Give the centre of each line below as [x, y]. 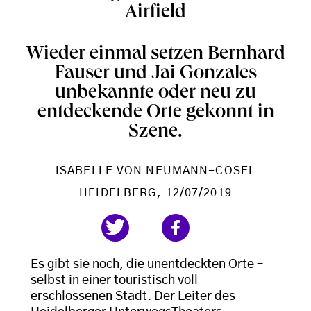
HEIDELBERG [118, 193]
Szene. [155, 133]
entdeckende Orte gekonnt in [155, 114]
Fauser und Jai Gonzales [155, 75]
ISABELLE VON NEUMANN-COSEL [155, 171]
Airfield [155, 14]
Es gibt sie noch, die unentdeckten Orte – [147, 264]
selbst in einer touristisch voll [114, 280]
